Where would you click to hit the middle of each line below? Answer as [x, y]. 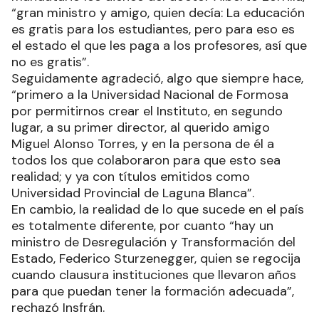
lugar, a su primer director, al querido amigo [141, 127]
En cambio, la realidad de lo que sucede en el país [158, 209]
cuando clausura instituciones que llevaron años [154, 274]
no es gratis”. [57, 62]
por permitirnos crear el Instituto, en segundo [147, 111]
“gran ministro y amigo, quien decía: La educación [158, 12]
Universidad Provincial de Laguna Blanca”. [135, 193]
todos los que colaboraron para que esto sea [146, 160]
